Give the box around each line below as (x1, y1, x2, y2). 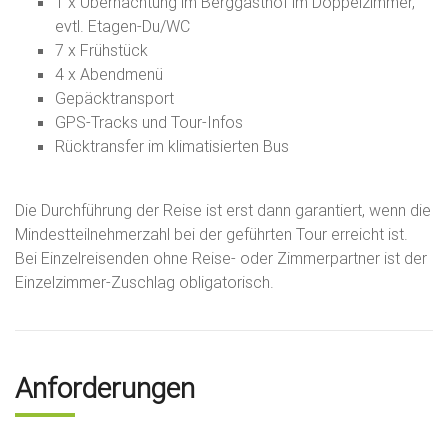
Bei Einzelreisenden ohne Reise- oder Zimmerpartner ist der (15, 248, 427, 269)
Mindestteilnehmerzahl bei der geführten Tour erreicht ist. (15, 224, 408, 245)
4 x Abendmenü (55, 64, 163, 85)
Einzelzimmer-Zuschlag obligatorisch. (15, 272, 274, 293)
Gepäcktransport (55, 88, 174, 109)
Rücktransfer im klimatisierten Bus (55, 136, 289, 157)
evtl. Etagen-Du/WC (55, 16, 190, 37)
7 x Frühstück (55, 40, 148, 61)
